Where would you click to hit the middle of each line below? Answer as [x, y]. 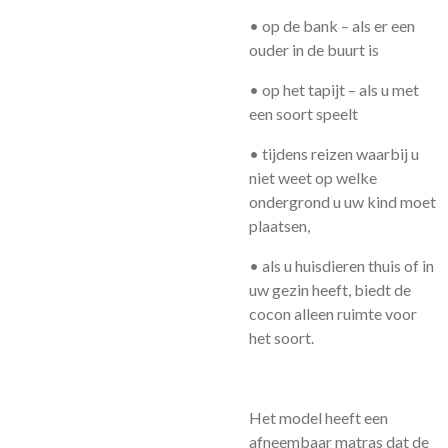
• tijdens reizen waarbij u [334, 153]
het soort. [281, 337]
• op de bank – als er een [332, 25]
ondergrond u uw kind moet [342, 201]
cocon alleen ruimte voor [333, 313]
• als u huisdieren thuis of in [341, 265]
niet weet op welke [313, 177]
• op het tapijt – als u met [334, 89]
